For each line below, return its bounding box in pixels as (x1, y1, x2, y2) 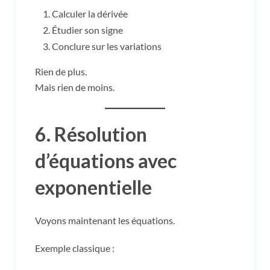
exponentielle (35, 175, 152, 199)
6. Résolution (35, 122, 147, 146)
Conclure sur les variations (52, 40, 162, 52)
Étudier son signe (52, 24, 123, 36)
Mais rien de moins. (35, 81, 115, 93)
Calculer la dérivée (52, 7, 128, 19)
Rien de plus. (35, 65, 87, 77)
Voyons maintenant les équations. (35, 214, 175, 226)
